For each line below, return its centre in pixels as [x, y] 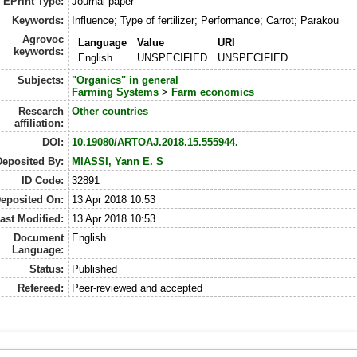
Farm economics [212, 92]
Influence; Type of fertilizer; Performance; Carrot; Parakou [205, 21]
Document [39, 238]
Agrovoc [43, 40]
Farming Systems [115, 92]
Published [94, 269]
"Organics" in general [125, 80]
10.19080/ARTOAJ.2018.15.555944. [155, 143]
